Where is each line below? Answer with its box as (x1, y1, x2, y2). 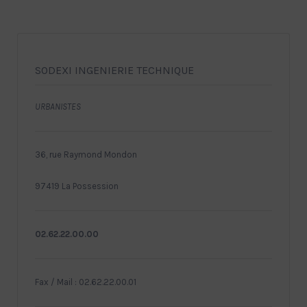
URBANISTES (35, 101, 81, 112)
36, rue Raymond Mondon (35, 149, 137, 160)
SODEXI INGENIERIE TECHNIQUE (35, 63, 194, 77)
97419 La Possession (35, 180, 119, 191)
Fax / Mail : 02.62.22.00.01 (35, 276, 136, 287)
